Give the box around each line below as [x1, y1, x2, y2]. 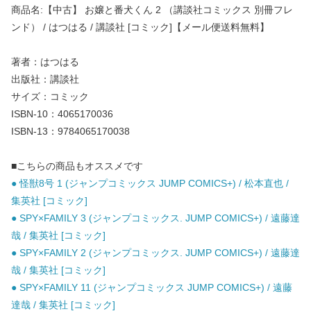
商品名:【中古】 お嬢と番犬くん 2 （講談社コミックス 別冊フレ [11, 4, 293, 16]
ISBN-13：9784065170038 [11, 126, 130, 137]
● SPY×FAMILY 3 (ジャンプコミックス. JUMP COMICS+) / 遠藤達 [11, 212, 300, 224]
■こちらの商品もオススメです [11, 160, 143, 172]
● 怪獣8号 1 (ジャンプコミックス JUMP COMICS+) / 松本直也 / [11, 178, 289, 190]
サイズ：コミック [11, 91, 89, 103]
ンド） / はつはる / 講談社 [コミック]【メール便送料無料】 [11, 22, 269, 33]
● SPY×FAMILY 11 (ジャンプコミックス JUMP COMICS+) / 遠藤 [11, 282, 292, 294]
